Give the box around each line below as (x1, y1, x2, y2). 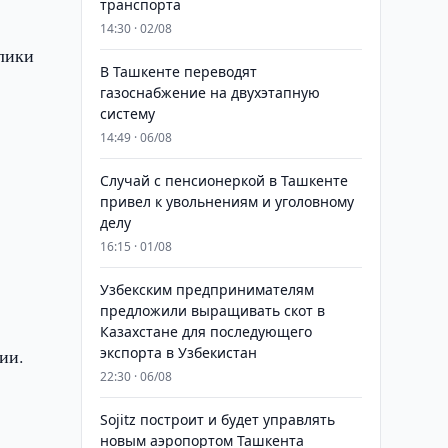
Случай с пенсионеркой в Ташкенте (99, 171, 348, 190)
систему (99, 104, 155, 123)
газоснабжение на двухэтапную (99, 83, 320, 102)
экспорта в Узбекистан (99, 343, 257, 362)
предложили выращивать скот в (99, 301, 325, 320)
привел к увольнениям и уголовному (99, 192, 354, 211)
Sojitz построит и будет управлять (99, 410, 335, 429)
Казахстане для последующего (99, 322, 312, 341)
